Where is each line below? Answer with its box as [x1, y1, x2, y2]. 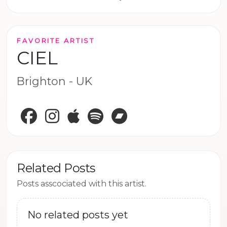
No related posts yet [27, 208, 128, 221]
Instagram [63, 108, 104, 118]
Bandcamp [131, 108, 176, 118]
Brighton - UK [17, 74, 92, 88]
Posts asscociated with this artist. [17, 178, 146, 188]
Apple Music [83, 108, 133, 118]
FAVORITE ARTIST [17, 36, 95, 45]
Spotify [107, 108, 135, 118]
